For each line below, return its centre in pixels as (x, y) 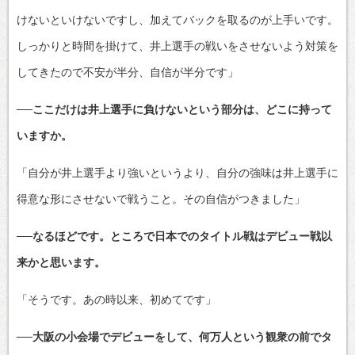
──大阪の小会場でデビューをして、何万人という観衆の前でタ (174, 336)
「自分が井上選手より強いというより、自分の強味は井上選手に (177, 172)
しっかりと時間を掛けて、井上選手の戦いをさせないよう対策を (177, 46)
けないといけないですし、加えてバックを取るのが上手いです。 (177, 19)
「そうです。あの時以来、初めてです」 (116, 299)
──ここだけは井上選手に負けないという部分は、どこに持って (174, 109)
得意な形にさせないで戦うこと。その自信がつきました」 (161, 198)
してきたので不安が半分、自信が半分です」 (128, 72)
